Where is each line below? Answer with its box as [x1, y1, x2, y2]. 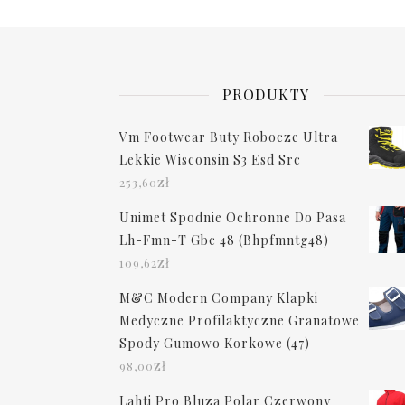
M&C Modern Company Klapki [119, 289, 318, 307]
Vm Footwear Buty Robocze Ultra [119, 128, 338, 146]
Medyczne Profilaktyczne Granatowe [119, 312, 360, 330]
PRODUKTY [221, 85, 310, 105]
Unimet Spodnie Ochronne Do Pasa [119, 209, 346, 227]
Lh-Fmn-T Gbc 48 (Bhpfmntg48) [119, 231, 329, 250]
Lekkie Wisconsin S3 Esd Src [119, 151, 301, 169]
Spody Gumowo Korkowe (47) [119, 334, 310, 353]
